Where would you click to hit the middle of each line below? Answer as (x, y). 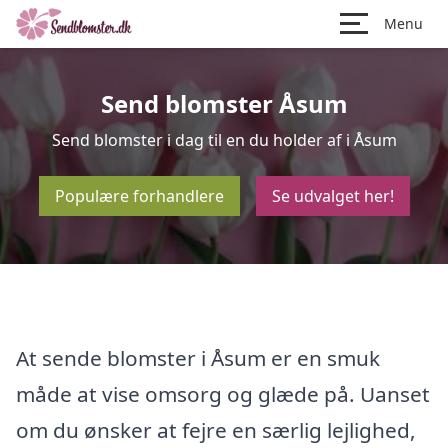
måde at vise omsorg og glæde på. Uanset (223, 393)
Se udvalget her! (332, 196)
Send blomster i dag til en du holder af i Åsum (224, 140)
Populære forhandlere (139, 196)
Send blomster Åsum (224, 103)
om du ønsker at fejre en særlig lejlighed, (216, 429)
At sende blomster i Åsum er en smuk (198, 357)
